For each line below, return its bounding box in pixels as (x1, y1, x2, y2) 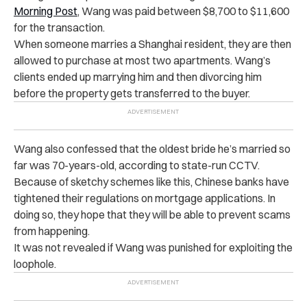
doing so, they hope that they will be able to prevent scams (14, 207, 291, 221)
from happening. (14, 223, 90, 238)
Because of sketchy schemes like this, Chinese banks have (14, 174, 289, 188)
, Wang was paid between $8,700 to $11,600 (77, 3, 289, 18)
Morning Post (14, 3, 77, 18)
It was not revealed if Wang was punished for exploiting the (14, 240, 293, 254)
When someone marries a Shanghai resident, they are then (14, 36, 291, 51)
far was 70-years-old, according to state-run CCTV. (14, 158, 260, 172)
